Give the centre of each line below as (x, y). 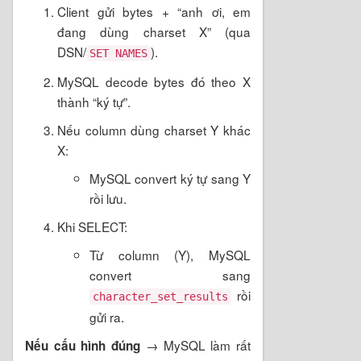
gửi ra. (107, 316)
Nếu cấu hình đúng (83, 345)
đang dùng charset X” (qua (154, 31)
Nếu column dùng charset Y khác (154, 129)
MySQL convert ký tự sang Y (170, 178)
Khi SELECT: (92, 226)
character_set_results (160, 296)
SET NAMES (118, 53)
